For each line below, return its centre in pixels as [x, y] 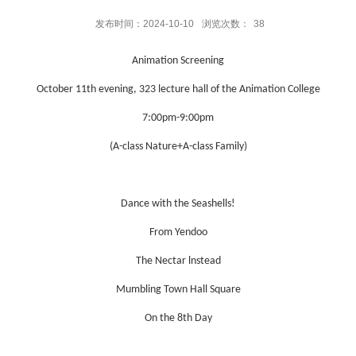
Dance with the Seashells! [178, 204]
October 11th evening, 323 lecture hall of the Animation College [178, 90]
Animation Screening [178, 61]
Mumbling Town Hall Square [178, 290]
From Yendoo [178, 233]
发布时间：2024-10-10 [145, 24]
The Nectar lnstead [178, 261]
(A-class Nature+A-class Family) [178, 147]
